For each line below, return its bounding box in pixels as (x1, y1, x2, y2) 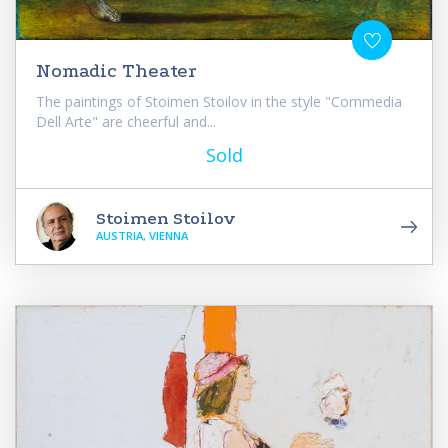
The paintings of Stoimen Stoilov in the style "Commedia (36, 91, 402, 111)
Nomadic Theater (36, 59, 196, 82)
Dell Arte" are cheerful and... (36, 111, 216, 131)
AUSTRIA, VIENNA (96, 227, 188, 243)
